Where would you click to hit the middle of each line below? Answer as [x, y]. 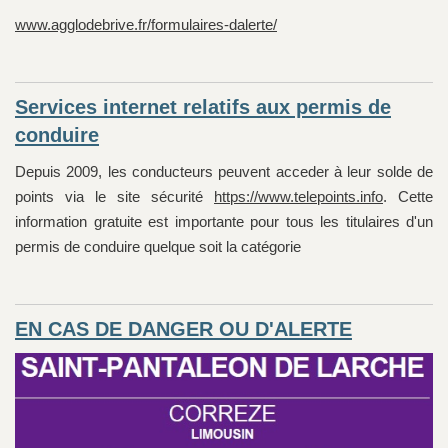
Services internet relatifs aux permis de [203, 107]
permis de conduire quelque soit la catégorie [158, 247]
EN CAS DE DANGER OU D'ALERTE [183, 329]
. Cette [408, 197]
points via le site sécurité [114, 197]
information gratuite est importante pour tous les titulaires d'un [224, 222]
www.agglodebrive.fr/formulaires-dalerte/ [146, 25]
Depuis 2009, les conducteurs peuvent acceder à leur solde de [224, 172]
